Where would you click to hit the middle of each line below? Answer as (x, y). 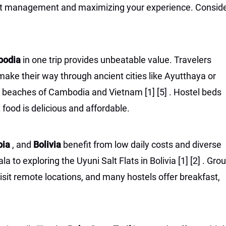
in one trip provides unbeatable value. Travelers (117, 60)
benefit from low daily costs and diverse (142, 145)
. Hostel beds (194, 92)
